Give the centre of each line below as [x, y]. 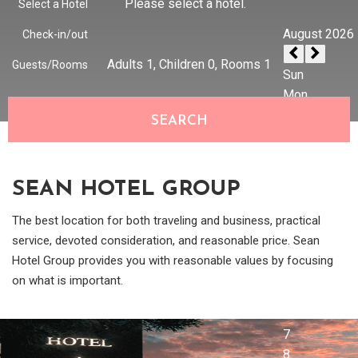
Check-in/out [55, 34]
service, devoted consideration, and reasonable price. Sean [166, 241]
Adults [127, 64]
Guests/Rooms [50, 65]
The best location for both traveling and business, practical [166, 221]
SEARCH [179, 121]
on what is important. [68, 280]
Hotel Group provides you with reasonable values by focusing [173, 261]
